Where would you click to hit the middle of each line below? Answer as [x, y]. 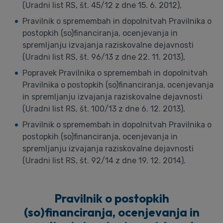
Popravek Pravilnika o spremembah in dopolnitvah [115, 73]
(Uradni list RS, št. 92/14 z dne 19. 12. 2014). [104, 161]
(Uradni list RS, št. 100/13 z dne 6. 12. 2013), [104, 109]
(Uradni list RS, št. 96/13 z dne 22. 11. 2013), [104, 57]
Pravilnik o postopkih [111, 198]
